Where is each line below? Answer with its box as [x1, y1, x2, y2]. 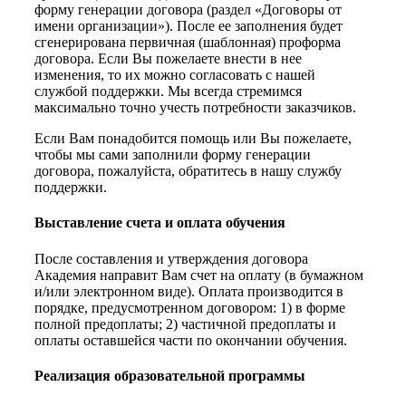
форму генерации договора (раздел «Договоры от [34, 2, 342, 18]
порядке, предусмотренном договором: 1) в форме [34, 299, 345, 315]
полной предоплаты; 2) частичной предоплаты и [34, 315, 336, 332]
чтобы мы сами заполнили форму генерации [34, 147, 311, 163]
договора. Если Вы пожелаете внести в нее [34, 51, 302, 67]
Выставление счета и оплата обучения [34, 215, 285, 231]
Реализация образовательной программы [34, 367, 305, 383]
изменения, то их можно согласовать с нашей [34, 67, 315, 83]
